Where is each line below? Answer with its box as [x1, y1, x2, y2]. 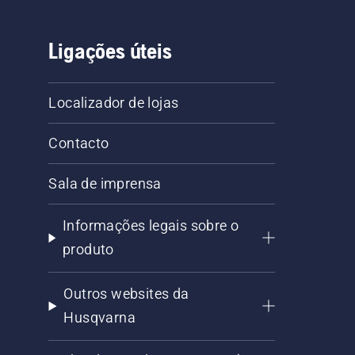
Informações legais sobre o [62, 217, 239, 235]
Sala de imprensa [48, 175, 162, 193]
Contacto [48, 135, 109, 152]
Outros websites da [63, 285, 189, 303]
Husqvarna [63, 309, 136, 326]
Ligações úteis [48, 38, 172, 64]
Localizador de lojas [48, 94, 179, 112]
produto [62, 241, 114, 258]
